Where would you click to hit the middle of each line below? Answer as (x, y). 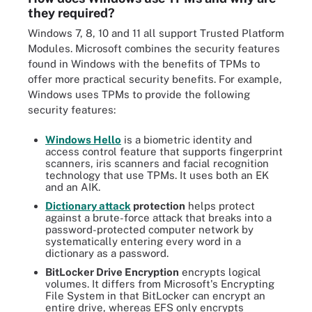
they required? (71, 13)
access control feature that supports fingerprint (164, 151)
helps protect (220, 205)
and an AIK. (73, 187)
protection (158, 205)
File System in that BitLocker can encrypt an (155, 295)
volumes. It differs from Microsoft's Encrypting (160, 283)
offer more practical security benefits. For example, (155, 79)
